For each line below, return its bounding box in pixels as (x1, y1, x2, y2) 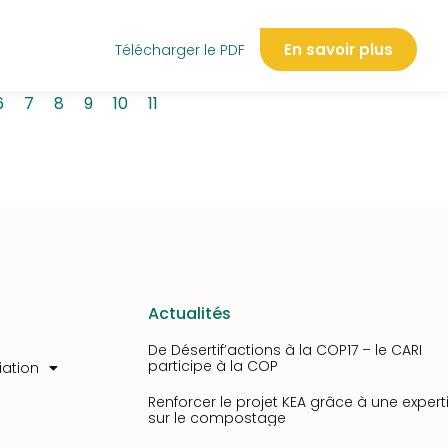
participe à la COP (148, 356, 278, 376)
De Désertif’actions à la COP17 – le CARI (148, 340, 422, 360)
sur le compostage (148, 408, 286, 428)
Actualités (148, 302, 231, 325)
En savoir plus (284, 39, 393, 60)
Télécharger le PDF (115, 39, 245, 60)
